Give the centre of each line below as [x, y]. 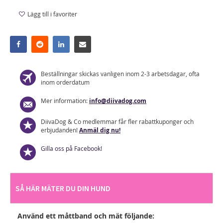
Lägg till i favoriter [52, 14]
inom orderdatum [65, 82]
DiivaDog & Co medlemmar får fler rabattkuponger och [117, 121]
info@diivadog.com [118, 101]
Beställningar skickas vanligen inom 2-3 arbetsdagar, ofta [120, 73]
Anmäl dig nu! [100, 130]
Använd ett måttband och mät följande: [86, 216]
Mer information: [65, 100]
